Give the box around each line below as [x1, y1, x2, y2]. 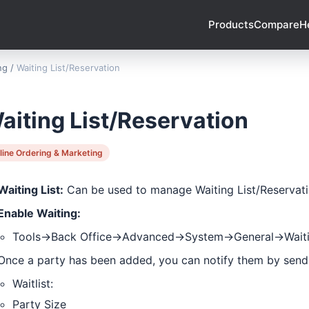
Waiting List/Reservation [17, 62, 120, 73]
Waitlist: [12, 276, 53, 290]
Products [208, 18, 254, 31]
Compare [254, 18, 299, 31]
